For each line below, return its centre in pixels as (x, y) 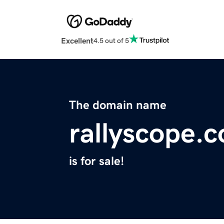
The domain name (118, 105)
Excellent (77, 41)
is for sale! (96, 161)
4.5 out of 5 (111, 40)
